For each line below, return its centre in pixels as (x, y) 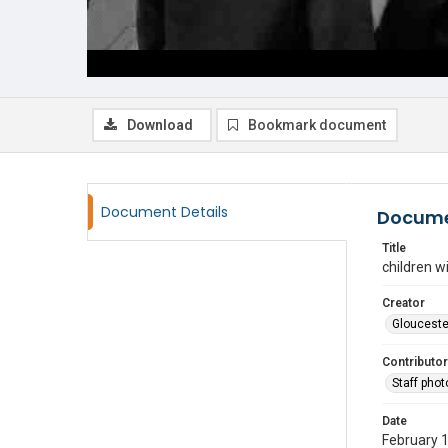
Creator (403, 303)
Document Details (164, 212)
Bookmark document (317, 125)
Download (160, 125)
